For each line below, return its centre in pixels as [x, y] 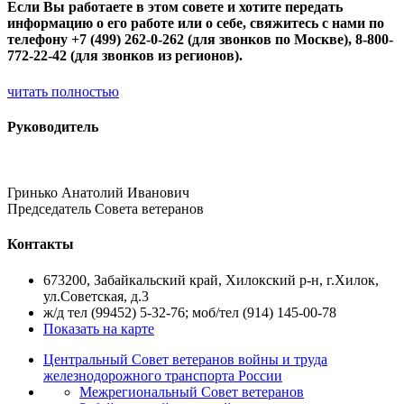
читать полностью [63, 91]
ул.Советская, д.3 [96, 296]
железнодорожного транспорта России [163, 375]
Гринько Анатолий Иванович [98, 193]
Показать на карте [99, 328]
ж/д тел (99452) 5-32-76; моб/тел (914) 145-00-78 [190, 312]
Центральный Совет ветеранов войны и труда [185, 359]
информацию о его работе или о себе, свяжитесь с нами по [196, 23]
